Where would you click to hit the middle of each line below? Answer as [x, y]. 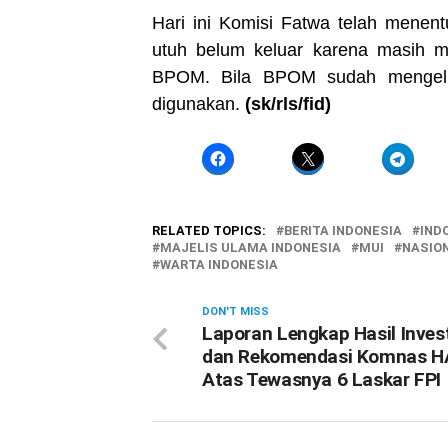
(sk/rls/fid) [288, 104]
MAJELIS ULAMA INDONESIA [250, 247]
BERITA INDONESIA [343, 230]
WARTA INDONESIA [219, 264]
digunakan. [198, 104]
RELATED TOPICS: [209, 230]
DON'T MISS [235, 311]
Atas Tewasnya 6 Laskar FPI [322, 379]
